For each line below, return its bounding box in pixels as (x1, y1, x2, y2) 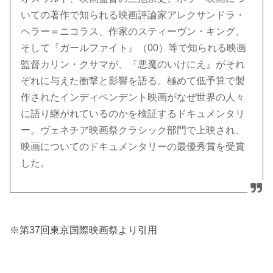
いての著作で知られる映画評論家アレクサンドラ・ (21, 10, 246, 21)
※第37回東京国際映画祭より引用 (10, 224, 158, 235)
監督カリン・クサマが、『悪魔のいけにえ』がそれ (21, 59, 246, 70)
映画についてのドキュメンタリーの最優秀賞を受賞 (21, 141, 246, 152)
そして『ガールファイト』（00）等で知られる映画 (21, 43, 247, 54)
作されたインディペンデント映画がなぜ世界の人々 (21, 92, 246, 103)
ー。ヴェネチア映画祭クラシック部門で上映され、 (21, 125, 246, 136)
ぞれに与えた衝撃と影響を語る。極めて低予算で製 (21, 76, 246, 87)
